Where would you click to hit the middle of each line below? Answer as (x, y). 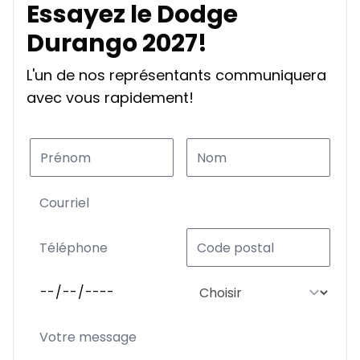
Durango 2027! (117, 44)
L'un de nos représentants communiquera (176, 76)
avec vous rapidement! (110, 98)
